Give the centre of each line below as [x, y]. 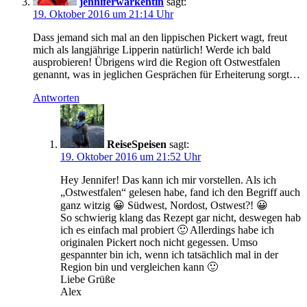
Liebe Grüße [88, 280]
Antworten [56, 98]
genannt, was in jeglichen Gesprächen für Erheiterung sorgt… [167, 75]
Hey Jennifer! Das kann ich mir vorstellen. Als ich [168, 180]
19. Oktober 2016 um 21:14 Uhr [103, 14]
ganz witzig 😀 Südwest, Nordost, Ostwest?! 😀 [164, 206]
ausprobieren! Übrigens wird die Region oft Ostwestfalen [157, 62]
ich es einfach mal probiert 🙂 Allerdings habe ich [167, 230]
